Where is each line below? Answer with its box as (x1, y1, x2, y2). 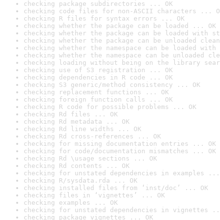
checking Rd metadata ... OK (24, 118, 130, 125)
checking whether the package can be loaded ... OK (24, 22, 216, 29)
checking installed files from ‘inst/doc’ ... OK (24, 184, 208, 192)
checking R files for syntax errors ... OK (24, 15, 185, 22)
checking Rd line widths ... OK (24, 125, 141, 133)
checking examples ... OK (24, 199, 118, 206)
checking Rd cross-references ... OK (24, 133, 161, 140)
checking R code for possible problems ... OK (24, 103, 196, 110)
